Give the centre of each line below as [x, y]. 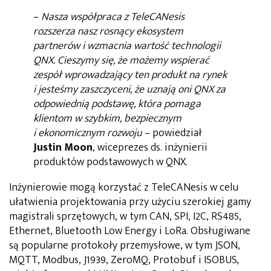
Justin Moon [63, 148]
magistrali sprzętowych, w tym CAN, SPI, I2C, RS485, [125, 217]
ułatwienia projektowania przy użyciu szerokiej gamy [130, 202]
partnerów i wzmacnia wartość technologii [127, 46]
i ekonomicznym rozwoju [88, 133]
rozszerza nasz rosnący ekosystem [108, 32]
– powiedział [172, 133]
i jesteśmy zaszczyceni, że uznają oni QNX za [129, 90]
